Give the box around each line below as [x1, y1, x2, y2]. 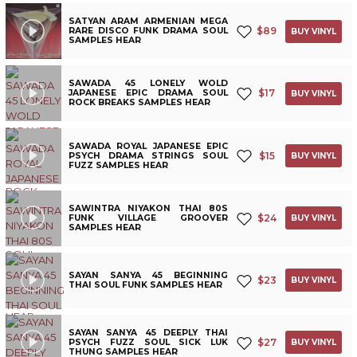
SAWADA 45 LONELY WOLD [69, 78, 228, 89]
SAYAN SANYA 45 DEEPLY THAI [69, 327, 228, 338]
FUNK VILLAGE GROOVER [69, 212, 228, 223]
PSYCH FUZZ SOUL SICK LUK [69, 336, 228, 347]
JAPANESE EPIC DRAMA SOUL [69, 88, 228, 99]
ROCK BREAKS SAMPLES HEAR [69, 97, 211, 108]
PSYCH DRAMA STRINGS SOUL [69, 150, 228, 161]
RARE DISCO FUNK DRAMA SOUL [69, 25, 228, 37]
